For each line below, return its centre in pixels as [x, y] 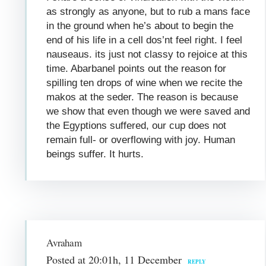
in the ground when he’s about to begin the [140, 26]
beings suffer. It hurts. [95, 154]
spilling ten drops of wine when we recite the [145, 83]
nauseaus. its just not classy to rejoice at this [147, 54]
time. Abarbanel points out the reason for [137, 68]
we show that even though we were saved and [148, 111]
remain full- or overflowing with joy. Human [141, 140]
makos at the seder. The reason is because [142, 97]
